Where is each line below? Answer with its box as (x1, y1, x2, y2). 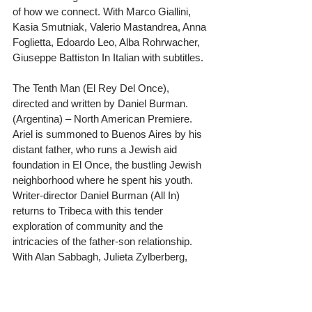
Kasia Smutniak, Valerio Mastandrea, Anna (13, 20, 209, 33)
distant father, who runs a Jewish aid (13, 143, 180, 155)
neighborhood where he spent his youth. (13, 173, 196, 186)
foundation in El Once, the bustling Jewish (13, 158, 204, 171)
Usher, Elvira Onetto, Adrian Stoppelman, (13, 265, 201, 278)
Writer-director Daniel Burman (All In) (13, 189, 182, 201)
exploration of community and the (13, 219, 166, 232)
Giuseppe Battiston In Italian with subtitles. (13, 51, 203, 63)
